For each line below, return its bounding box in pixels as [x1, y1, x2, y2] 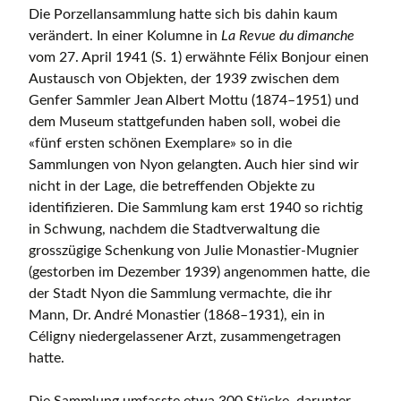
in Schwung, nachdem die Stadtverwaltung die [29, 222, 320, 237]
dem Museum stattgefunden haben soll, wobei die [29, 115, 340, 130]
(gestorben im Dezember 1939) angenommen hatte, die [29, 265, 370, 280]
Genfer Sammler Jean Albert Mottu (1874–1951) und [29, 93, 359, 108]
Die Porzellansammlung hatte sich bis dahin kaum [29, 7, 337, 22]
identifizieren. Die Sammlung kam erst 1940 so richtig [29, 200, 363, 216]
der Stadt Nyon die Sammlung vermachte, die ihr [29, 286, 332, 302]
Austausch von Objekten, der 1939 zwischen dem [29, 72, 339, 87]
